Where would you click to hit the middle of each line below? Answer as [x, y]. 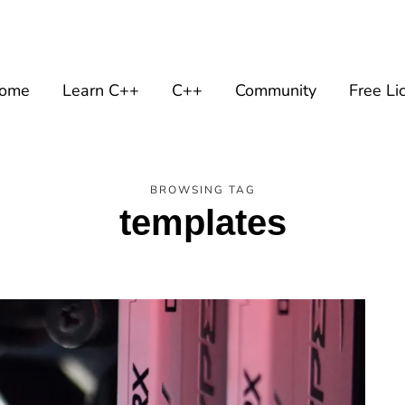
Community [276, 90]
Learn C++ [101, 90]
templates [202, 222]
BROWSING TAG [202, 190]
